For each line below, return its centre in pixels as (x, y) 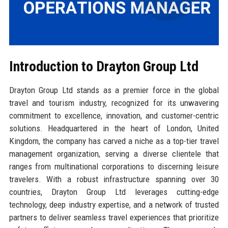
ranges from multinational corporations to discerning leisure (114, 166)
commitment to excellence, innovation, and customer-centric (114, 115)
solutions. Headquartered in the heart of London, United (114, 128)
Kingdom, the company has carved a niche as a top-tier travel (114, 141)
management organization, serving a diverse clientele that (114, 153)
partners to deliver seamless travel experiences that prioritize (114, 217)
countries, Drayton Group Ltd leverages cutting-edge (114, 192)
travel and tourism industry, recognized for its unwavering (114, 103)
